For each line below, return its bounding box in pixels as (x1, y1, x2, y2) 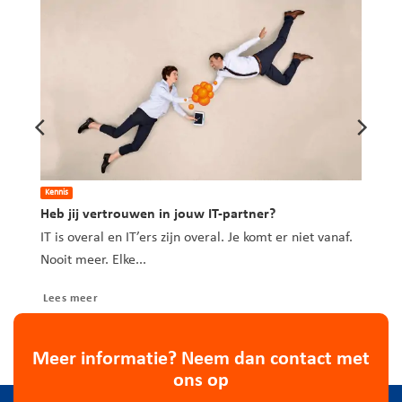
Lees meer (42, 292, 99, 304)
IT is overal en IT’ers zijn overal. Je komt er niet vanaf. (39, 230, 353, 245)
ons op (173, 371, 229, 391)
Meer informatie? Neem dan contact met (32, 350, 370, 370)
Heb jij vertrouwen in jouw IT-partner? (39, 207, 275, 223)
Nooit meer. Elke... (39, 252, 146, 267)
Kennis (44, 188, 68, 198)
